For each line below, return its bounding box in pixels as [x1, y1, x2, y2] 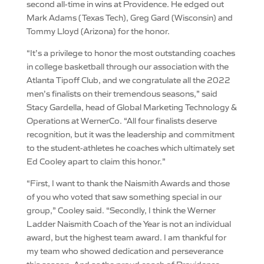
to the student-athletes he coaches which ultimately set [26, 142, 235, 153]
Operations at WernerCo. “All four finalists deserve [26, 115, 217, 126]
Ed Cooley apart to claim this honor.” [26, 156, 166, 166]
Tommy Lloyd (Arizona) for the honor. [26, 25, 170, 36]
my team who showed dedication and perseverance [26, 245, 223, 256]
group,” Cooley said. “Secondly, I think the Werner [26, 204, 216, 215]
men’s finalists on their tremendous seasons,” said [26, 88, 217, 98]
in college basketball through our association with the [26, 61, 229, 71]
